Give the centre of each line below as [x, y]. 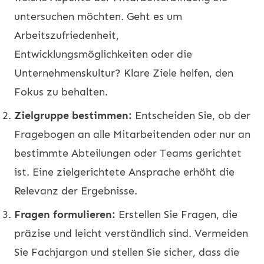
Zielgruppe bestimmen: [73, 115]
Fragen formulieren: [65, 214]
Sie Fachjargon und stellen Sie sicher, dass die [127, 252]
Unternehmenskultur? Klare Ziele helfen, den [124, 73]
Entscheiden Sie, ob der [191, 115]
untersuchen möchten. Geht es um [98, 16]
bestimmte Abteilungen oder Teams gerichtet [128, 153]
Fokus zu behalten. [61, 92]
